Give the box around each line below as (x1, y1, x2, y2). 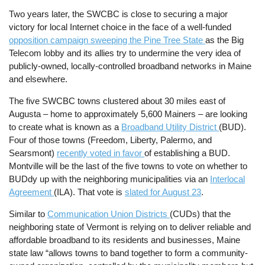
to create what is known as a (9, 122, 122, 132)
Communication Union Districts (47, 209, 170, 219)
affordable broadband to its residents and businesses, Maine (9, 235, 241, 245)
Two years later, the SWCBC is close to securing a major (9, 8, 228, 19)
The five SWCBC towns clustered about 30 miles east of (9, 96, 226, 106)
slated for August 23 (125, 187, 202, 198)
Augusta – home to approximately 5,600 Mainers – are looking (9, 109, 248, 119)
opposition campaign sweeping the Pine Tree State (9, 34, 206, 45)
